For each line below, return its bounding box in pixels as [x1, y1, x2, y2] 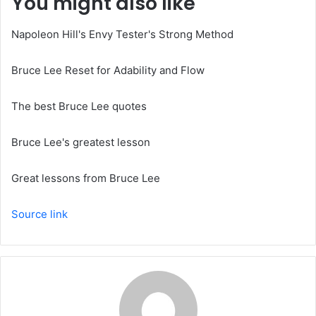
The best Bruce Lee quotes [11, 99, 147, 114]
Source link [11, 207, 68, 221]
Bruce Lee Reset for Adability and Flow [11, 63, 205, 78]
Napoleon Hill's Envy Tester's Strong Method [11, 28, 233, 42]
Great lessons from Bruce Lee [11, 171, 160, 186]
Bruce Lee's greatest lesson [11, 135, 150, 150]
